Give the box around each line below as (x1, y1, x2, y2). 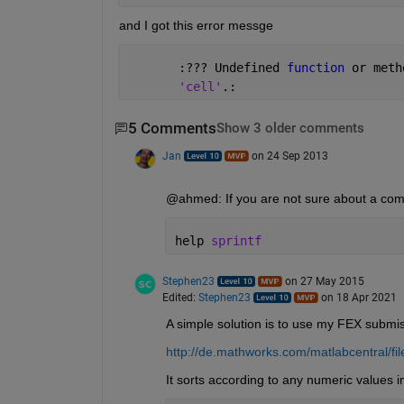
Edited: (161, 290, 198, 304)
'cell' (178, 79, 222, 95)
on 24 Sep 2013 (251, 149, 328, 162)
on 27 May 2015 (284, 274, 364, 288)
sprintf (210, 233, 262, 248)
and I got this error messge (118, 18, 273, 33)
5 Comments (127, 120, 216, 138)
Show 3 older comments (216, 121, 364, 137)
